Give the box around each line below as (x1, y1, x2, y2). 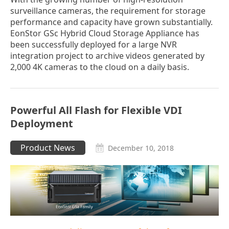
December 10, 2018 (108, 143, 174, 153)
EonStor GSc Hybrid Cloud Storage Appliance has (10, 28, 199, 39)
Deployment (10, 117, 73, 131)
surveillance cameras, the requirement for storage (10, 5, 205, 17)
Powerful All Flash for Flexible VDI (10, 103, 182, 118)
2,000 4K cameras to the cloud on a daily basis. (10, 61, 189, 73)
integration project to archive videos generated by (10, 50, 204, 62)
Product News (20, 142, 75, 154)
